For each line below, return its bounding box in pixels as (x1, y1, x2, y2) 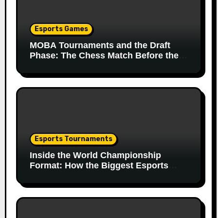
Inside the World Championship (29, 150, 161, 160)
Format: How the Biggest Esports (29, 161, 168, 170)
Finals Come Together (29, 171, 121, 181)
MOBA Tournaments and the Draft (29, 40, 170, 50)
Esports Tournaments (34, 135, 112, 143)
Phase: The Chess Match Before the (29, 51, 179, 60)
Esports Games (34, 25, 88, 33)
